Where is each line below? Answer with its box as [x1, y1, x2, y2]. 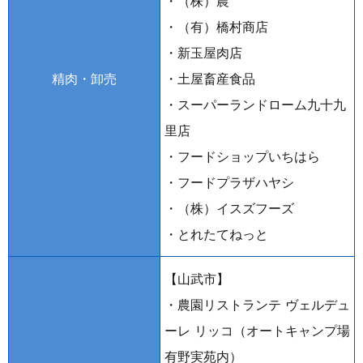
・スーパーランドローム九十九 [164, 96, 346, 113]
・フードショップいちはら [164, 147, 320, 164]
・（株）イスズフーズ [164, 199, 294, 216]
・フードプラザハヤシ [164, 173, 294, 190]
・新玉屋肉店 [164, 44, 242, 61]
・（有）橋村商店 [164, 18, 268, 35]
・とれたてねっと [164, 225, 268, 242]
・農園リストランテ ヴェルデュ [164, 296, 350, 313]
